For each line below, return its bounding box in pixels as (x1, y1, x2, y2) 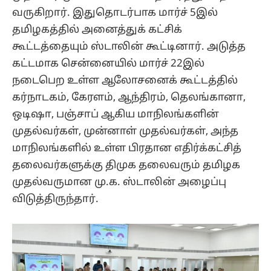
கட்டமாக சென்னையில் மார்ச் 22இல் (12, 57, 204, 70)
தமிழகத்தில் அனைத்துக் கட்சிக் (12, 23, 182, 36)
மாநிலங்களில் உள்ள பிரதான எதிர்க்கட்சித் (12, 142, 241, 155)
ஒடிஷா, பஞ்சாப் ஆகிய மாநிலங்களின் (12, 108, 219, 121)
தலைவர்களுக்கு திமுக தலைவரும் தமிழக (12, 158, 240, 172)
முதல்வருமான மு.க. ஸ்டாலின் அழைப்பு (12, 175, 226, 189)
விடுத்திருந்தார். (12, 192, 99, 206)
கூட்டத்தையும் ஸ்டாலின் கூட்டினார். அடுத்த (12, 40, 246, 53)
